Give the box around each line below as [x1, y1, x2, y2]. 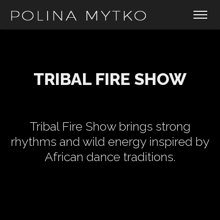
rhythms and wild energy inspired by [10, 134, 210, 149]
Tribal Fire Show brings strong [29, 119, 191, 134]
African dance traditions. [44, 149, 176, 164]
